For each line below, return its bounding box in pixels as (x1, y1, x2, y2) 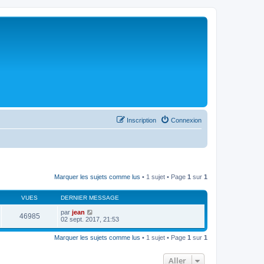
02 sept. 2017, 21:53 (61, 216, 119, 223)
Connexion (171, 117, 202, 124)
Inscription (127, 117, 156, 124)
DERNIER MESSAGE (61, 194, 119, 201)
